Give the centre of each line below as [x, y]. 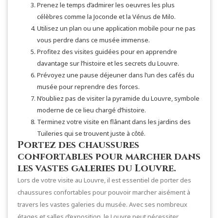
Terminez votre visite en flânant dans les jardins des [114, 121]
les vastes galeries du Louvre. [97, 168]
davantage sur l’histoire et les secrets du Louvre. [108, 63]
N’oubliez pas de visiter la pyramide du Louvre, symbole [118, 98]
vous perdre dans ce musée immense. [93, 40]
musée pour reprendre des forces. [88, 86]
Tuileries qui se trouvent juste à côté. [91, 133]
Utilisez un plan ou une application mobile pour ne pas [116, 28]
